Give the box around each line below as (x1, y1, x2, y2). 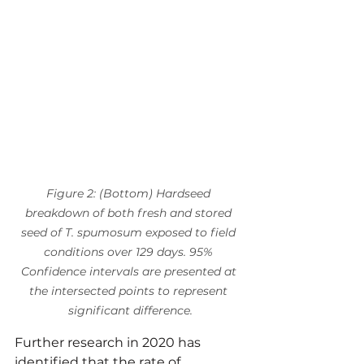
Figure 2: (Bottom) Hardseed (46, 185, 214, 201)
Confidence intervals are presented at (20, 263, 240, 279)
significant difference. (67, 302, 193, 318)
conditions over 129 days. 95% (44, 244, 216, 259)
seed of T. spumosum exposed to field (21, 224, 239, 240)
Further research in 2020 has (15, 334, 204, 350)
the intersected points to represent (29, 283, 231, 298)
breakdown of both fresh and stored (25, 205, 235, 220)
